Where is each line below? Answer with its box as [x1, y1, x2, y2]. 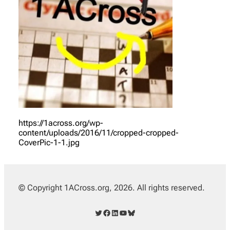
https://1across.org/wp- [18, 118, 103, 128]
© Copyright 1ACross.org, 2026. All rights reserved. [18, 183, 205, 193]
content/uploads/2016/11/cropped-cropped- [18, 128, 179, 138]
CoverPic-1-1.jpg [18, 138, 80, 148]
